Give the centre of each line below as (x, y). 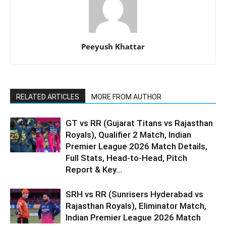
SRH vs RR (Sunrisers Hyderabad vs (134, 194)
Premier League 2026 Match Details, (136, 146)
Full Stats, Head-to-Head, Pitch (126, 158)
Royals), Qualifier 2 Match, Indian (128, 135)
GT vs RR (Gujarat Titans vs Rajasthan (139, 123)
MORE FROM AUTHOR (126, 97)
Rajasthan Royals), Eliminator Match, (136, 206)
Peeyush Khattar (113, 46)
